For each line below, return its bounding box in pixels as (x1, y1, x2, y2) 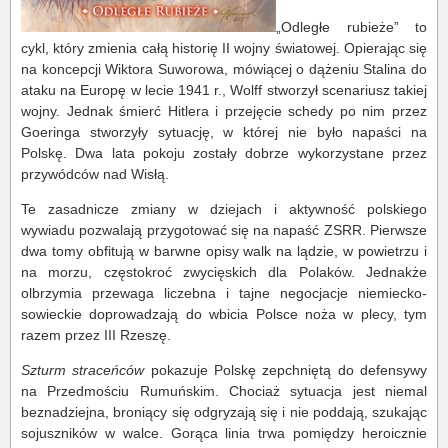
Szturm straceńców (21, 362, 145, 379)
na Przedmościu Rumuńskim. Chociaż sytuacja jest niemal (21, 383, 427, 400)
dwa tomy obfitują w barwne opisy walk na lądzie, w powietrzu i (21, 243, 427, 260)
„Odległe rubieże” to (276, 19, 427, 36)
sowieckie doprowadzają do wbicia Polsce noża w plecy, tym (21, 306, 427, 323)
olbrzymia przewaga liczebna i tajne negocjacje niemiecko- (21, 285, 427, 302)
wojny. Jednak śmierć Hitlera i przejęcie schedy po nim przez (21, 103, 427, 120)
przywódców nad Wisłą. (21, 166, 169, 183)
